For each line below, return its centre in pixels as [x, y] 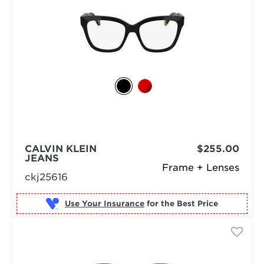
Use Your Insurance [104, 203]
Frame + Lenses [201, 168]
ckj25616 [46, 177]
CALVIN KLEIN [60, 149]
